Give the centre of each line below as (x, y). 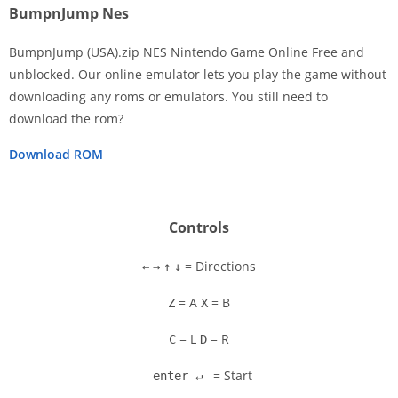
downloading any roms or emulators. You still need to (168, 97)
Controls (199, 228)
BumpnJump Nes (69, 14)
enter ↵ (178, 376)
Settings (144, 143)
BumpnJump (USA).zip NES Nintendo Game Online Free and (187, 52)
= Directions (219, 267)
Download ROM (56, 155)
